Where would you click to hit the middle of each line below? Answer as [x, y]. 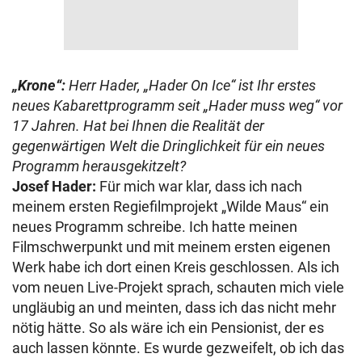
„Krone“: [40, 85]
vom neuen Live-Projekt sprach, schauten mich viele [178, 287]
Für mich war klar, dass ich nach [199, 186]
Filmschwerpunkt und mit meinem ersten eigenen [171, 247]
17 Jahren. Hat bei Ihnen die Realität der [138, 126]
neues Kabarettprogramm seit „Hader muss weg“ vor [177, 105]
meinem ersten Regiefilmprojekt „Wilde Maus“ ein [170, 206]
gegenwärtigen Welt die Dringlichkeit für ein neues [168, 146]
